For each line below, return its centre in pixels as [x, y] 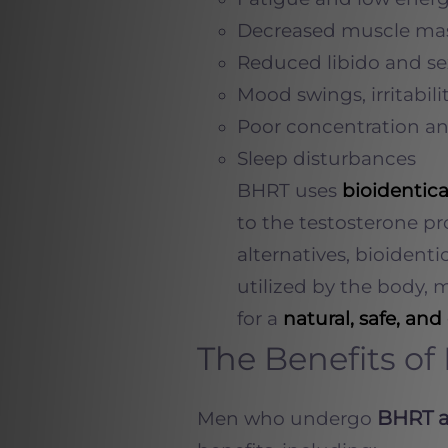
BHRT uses [289, 190]
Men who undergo [287, 418]
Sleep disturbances [326, 158]
